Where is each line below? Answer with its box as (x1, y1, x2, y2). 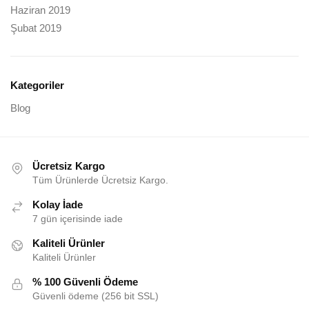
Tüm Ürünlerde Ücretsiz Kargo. (32, 174, 168, 186)
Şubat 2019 (10, 22, 61, 34)
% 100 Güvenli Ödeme (32, 275, 138, 288)
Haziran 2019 (10, 4, 70, 17)
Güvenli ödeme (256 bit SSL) (32, 290, 159, 301)
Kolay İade (32, 198, 83, 210)
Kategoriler (10, 79, 64, 91)
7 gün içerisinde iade (32, 212, 123, 224)
